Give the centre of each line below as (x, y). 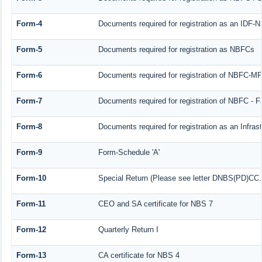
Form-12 (31, 230)
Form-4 (29, 24)
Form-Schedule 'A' (129, 153)
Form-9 (29, 153)
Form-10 (31, 178)
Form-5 (29, 50)
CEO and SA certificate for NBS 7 (155, 204)
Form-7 (29, 101)
